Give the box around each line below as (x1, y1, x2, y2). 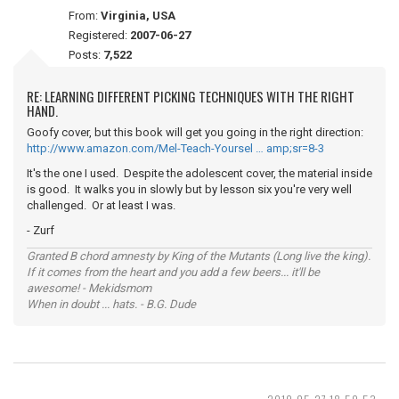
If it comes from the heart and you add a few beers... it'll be (27, 265, 320, 279)
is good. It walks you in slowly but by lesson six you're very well (27, 183, 352, 196)
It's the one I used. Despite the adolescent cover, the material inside (27, 167, 372, 180)
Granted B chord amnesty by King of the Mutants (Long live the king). (27, 249, 370, 263)
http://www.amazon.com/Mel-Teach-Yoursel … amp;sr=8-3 (27, 142, 324, 155)
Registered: (69, 28, 130, 42)
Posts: (69, 48, 103, 61)
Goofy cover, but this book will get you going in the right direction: (27, 126, 366, 139)
